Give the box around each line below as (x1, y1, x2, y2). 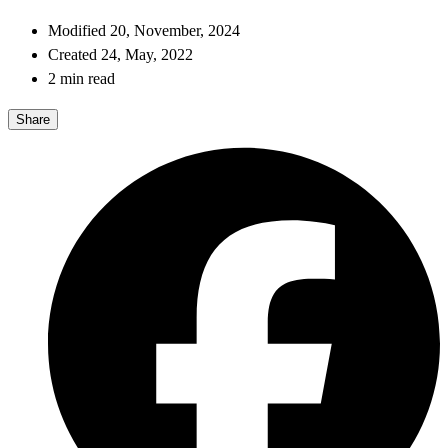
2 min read (48, 70, 115, 88)
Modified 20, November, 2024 (48, 22, 240, 40)
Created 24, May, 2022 (48, 46, 193, 64)
